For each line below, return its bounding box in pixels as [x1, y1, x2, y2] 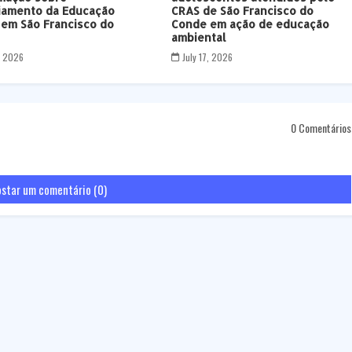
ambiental [170, 31, 226, 45]
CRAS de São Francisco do [170, 4, 313, 18]
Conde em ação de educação [170, 17, 329, 31]
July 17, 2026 [181, 50, 233, 64]
